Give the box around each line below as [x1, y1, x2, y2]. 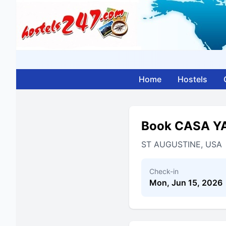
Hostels [178, 74, 207, 84]
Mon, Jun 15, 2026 [149, 178, 222, 188]
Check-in [149, 167, 179, 176]
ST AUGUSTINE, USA [141, 139, 222, 149]
